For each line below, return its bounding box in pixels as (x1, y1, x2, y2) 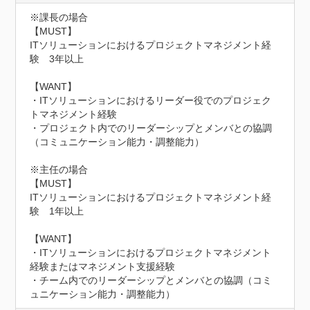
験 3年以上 (30, 53, 84, 64)
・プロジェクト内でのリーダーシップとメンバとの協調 (30, 122, 273, 134)
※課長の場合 (30, 12, 89, 23)
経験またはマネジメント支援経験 (30, 261, 176, 272)
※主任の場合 (30, 164, 89, 175)
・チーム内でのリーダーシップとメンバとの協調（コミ (30, 275, 273, 286)
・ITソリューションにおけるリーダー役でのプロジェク (30, 95, 272, 106)
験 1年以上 (30, 206, 84, 217)
